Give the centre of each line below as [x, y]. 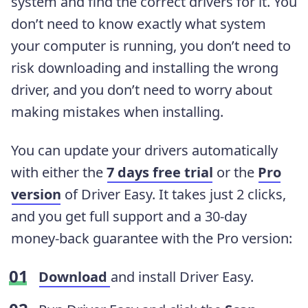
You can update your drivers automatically [144, 150]
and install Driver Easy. [182, 276]
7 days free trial [160, 172]
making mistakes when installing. [117, 111]
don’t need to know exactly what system [139, 23]
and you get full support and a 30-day [129, 216]
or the [235, 172]
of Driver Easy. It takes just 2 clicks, [174, 194]
